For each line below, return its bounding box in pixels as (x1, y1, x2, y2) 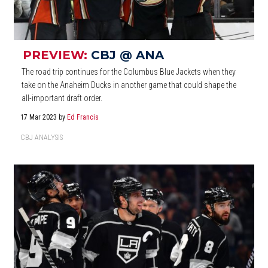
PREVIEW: (23, 47, 91, 62)
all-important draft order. (22, 93, 103, 103)
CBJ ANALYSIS (20, 133, 63, 142)
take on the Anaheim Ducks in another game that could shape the (22, 80, 237, 90)
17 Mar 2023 (20, 112, 59, 121)
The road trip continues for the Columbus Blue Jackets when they (22, 66, 236, 77)
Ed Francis (67, 112, 99, 121)
